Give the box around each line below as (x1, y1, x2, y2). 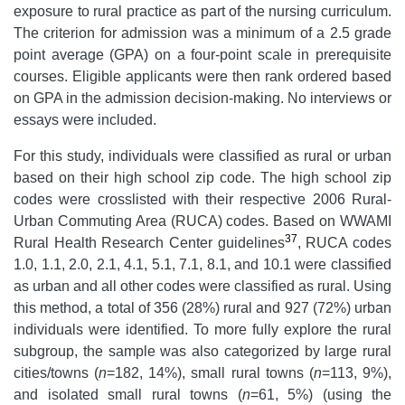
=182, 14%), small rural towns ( (107, 364, 314, 381)
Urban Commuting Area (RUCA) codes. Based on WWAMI (14, 212, 391, 229)
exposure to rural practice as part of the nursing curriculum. (14, 3, 391, 19)
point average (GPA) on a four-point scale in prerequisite (14, 46, 391, 62)
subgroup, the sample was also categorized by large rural (14, 343, 391, 359)
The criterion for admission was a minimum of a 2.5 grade (14, 24, 391, 41)
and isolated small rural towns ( (14, 386, 242, 402)
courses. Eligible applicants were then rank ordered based (14, 68, 391, 84)
